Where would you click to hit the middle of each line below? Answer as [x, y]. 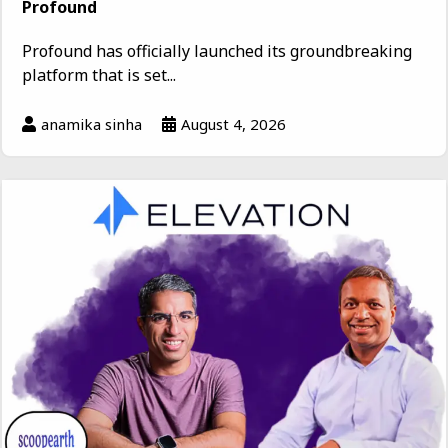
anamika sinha [91, 123]
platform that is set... [99, 74]
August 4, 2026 [233, 123]
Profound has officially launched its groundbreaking [217, 50]
